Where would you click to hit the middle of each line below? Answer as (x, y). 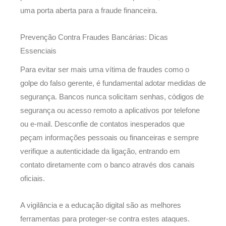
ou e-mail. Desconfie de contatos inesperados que (102, 124)
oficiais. (33, 179)
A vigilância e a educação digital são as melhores (101, 205)
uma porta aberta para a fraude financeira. (89, 11)
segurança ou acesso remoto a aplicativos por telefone (110, 111)
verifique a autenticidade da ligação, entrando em (100, 152)
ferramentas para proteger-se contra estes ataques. (105, 219)
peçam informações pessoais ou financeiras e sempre (109, 138)
